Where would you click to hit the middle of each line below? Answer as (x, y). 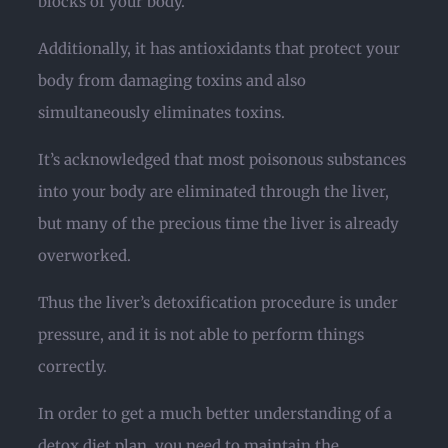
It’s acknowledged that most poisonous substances (222, 159)
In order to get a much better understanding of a (215, 413)
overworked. (84, 255)
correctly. (72, 366)
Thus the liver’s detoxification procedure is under (218, 302)
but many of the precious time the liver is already (218, 223)
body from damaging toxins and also (172, 80)
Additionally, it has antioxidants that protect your (219, 48)
